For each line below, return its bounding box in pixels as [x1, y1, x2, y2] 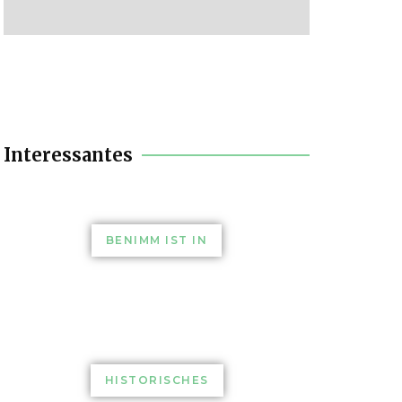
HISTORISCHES [104, 372, 209, 387]
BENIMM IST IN [105, 232, 208, 247]
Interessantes [4, 143, 133, 166]
